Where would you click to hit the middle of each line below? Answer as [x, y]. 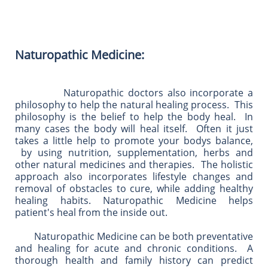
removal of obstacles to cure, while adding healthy [134, 188]
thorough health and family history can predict [134, 260]
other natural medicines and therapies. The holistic [134, 165]
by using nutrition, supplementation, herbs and [134, 153]
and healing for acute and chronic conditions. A [134, 248]
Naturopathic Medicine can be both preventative [134, 236]
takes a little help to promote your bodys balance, [134, 141]
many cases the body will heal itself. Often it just [134, 129]
